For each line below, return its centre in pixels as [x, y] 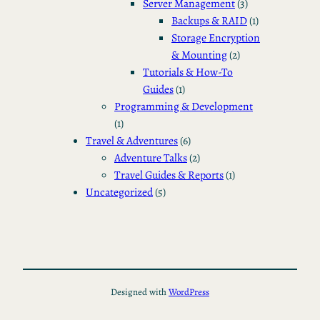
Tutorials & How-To [188, 71]
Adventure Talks [151, 157]
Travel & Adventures [132, 140]
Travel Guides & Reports [169, 174]
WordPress [189, 292]
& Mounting [199, 54]
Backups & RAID [209, 20]
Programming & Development [184, 106]
